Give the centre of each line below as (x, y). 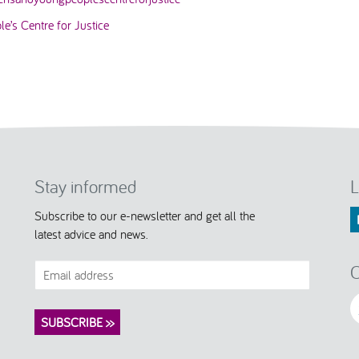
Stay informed (85, 187)
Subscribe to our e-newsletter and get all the (144, 215)
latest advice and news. (91, 234)
